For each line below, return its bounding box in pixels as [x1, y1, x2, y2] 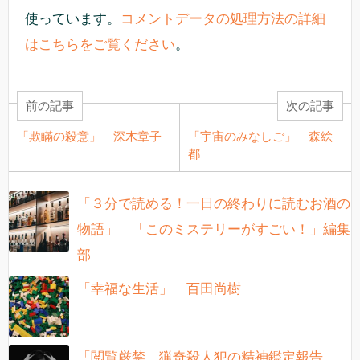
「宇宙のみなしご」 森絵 [188, 129, 333, 143]
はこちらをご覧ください [25, 36, 175, 52]
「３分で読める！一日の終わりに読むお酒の [77, 195, 350, 211]
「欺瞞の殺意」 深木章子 [17, 129, 162, 143]
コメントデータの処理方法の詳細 [121, 10, 325, 27]
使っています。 [25, 10, 121, 27]
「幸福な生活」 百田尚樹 [77, 280, 241, 297]
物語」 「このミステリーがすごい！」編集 [77, 221, 350, 237]
